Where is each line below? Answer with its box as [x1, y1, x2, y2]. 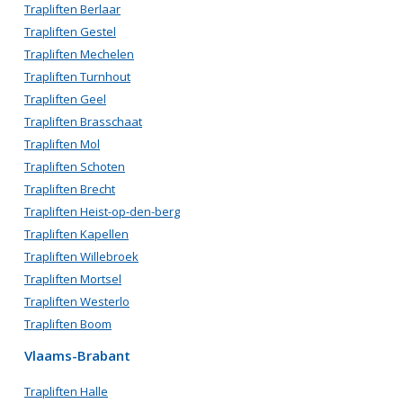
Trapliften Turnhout [24, 68, 130, 85]
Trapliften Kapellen [24, 226, 129, 242]
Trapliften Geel [24, 91, 106, 107]
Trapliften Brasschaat [24, 113, 142, 130]
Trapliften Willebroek [24, 248, 139, 264]
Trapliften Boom [24, 316, 112, 332]
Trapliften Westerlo [24, 293, 130, 309]
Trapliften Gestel [24, 23, 116, 40]
